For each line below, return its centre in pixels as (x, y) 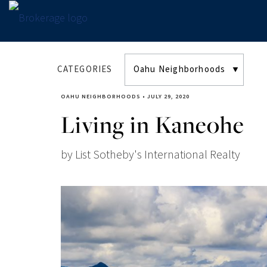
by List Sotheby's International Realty (150, 155)
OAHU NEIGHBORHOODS (101, 97)
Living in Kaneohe (153, 124)
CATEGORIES (85, 69)
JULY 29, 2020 (168, 97)
